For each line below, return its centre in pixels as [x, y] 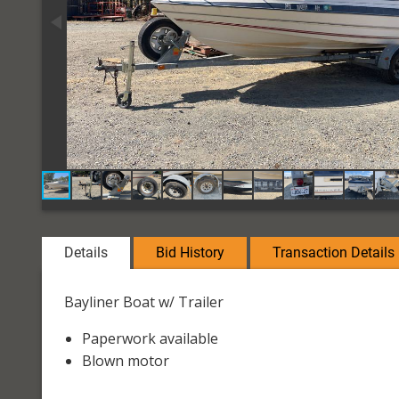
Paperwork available [150, 338]
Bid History [190, 252]
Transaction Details [334, 252]
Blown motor [126, 360]
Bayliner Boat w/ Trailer [144, 301]
